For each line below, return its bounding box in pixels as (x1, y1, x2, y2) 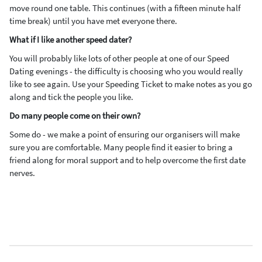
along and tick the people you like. (9, 91, 133, 102)
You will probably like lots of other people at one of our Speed (9, 53, 229, 64)
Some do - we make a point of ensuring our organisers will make (9, 129, 240, 140)
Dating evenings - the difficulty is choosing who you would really (9, 65, 243, 77)
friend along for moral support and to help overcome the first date (9, 154, 246, 166)
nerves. (9, 167, 35, 178)
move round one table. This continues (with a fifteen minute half (9, 2, 240, 13)
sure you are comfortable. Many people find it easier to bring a (9, 142, 233, 153)
